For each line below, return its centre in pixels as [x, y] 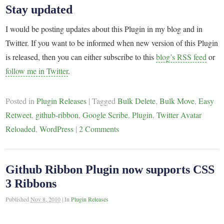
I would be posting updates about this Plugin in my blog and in [104, 28]
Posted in [21, 100]
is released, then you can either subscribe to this [81, 56]
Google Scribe [105, 114]
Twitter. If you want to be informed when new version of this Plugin [112, 42]
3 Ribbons [31, 184]
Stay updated [39, 10]
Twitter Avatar [179, 114]
